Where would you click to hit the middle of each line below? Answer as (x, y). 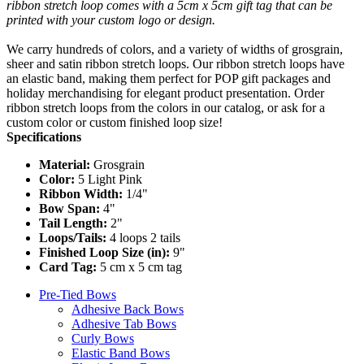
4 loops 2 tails (143, 237)
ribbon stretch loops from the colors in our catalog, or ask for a (166, 107)
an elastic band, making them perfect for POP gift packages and (169, 78)
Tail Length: (73, 223)
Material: (65, 164)
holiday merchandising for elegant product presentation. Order (165, 93)
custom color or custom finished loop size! (115, 122)
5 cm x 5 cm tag (139, 266)
